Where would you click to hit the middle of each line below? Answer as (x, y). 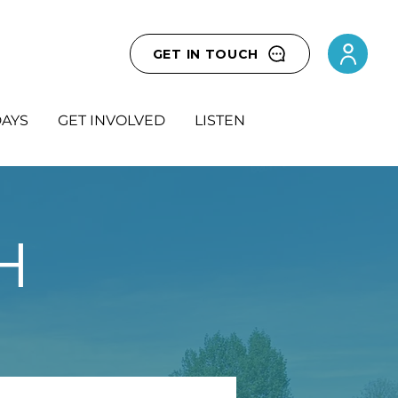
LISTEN (220, 120)
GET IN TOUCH (206, 54)
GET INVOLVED (111, 120)
